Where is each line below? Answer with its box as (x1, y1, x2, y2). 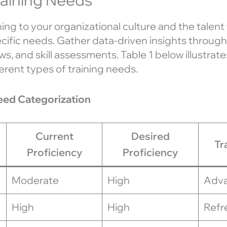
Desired (131, 129, 170, 142)
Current (35, 129, 73, 142)
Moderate (12, 173, 59, 186)
